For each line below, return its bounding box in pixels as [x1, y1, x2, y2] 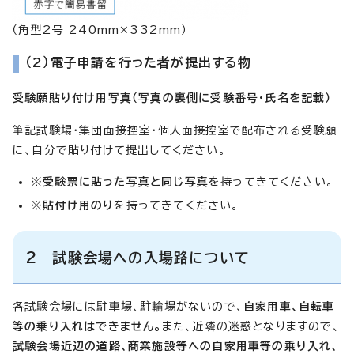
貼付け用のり [43, 199, 115, 211]
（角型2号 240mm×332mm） [12, 24, 188, 36]
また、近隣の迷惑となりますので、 [161, 320, 340, 332]
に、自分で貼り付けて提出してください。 [13, 144, 226, 156]
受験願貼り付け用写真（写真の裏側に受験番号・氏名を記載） [13, 92, 332, 104]
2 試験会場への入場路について [25, 250, 250, 265]
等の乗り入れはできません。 [13, 320, 162, 332]
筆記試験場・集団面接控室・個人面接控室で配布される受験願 [13, 124, 337, 136]
